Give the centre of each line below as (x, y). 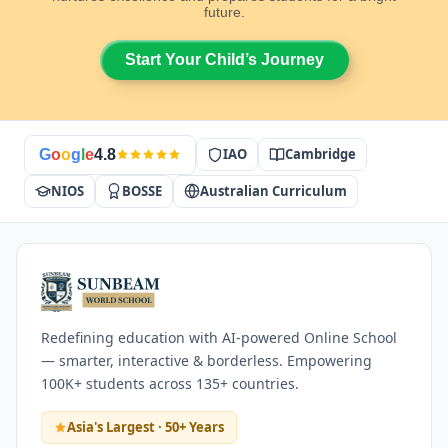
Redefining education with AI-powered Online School (219, 337)
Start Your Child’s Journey (224, 59)
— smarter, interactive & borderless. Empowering (206, 360)
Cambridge (320, 154)
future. (224, 11)
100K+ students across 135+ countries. (170, 383)
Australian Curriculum (273, 190)
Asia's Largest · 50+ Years (145, 426)
